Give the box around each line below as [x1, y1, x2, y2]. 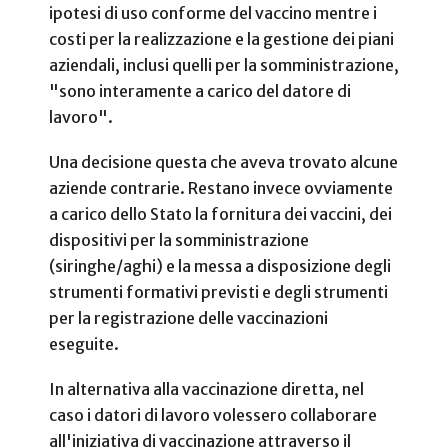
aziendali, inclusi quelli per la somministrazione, [49, 54, 399, 75]
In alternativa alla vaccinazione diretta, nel [49, 379, 364, 400]
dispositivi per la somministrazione [49, 230, 309, 251]
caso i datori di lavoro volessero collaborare [49, 405, 377, 426]
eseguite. [49, 334, 122, 355]
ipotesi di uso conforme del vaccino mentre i [49, 2, 377, 23]
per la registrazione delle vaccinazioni [49, 308, 328, 329]
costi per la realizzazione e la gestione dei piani [49, 28, 394, 49]
